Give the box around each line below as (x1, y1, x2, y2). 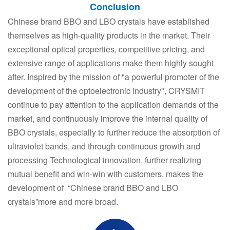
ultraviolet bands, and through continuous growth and (8, 140, 200, 152)
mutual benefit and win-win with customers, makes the (8, 168, 203, 180)
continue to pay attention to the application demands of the (8, 99, 219, 110)
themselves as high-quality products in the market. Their (8, 29, 210, 41)
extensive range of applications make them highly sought (8, 57, 214, 69)
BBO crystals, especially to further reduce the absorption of (8, 126, 220, 138)
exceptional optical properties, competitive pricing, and (8, 43, 205, 55)
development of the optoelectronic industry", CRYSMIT (8, 85, 205, 97)
